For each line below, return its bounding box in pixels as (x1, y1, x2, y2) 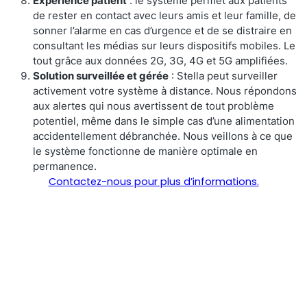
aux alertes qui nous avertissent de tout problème (33, 100, 274, 112)
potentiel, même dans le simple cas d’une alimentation (33, 115, 295, 127)
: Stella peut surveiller (169, 70, 278, 82)
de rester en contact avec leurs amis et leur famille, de (33, 10, 296, 22)
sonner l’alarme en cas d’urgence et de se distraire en (33, 25, 292, 37)
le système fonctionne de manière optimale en (33, 145, 258, 158)
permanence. (33, 160, 97, 173)
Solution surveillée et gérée (33, 70, 169, 82)
